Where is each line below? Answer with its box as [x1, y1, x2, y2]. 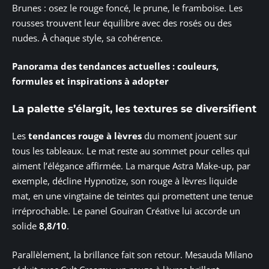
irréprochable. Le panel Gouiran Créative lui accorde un [12, 205, 240, 217]
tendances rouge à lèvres [28, 130, 142, 142]
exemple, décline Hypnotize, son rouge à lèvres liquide [12, 175, 237, 187]
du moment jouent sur [142, 130, 237, 142]
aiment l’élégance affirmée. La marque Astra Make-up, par [12, 160, 250, 172]
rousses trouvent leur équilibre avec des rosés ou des [12, 16, 232, 29]
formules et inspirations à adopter [12, 75, 169, 88]
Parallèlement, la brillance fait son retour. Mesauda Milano [12, 248, 253, 261]
